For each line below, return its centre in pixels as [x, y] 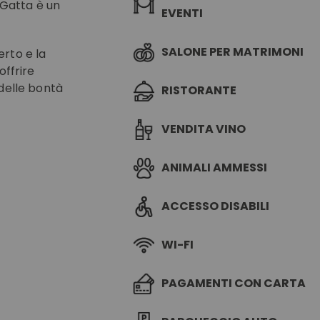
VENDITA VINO [203, 129]
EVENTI [182, 13]
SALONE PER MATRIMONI [232, 52]
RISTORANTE [199, 90]
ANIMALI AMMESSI [214, 167]
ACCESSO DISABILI [215, 206]
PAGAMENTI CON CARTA [233, 283]
